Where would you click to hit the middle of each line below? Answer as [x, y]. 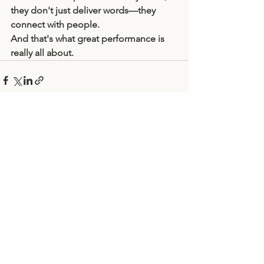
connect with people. [55, 25]
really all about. [42, 53]
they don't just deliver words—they [84, 11]
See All [176, 147]
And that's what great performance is [89, 39]
